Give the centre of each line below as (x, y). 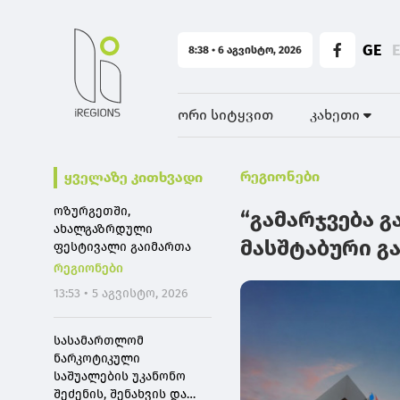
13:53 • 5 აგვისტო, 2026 (121, 293)
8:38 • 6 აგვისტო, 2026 (246, 50)
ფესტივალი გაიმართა (122, 247)
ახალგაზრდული (103, 229)
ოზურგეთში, (92, 211)
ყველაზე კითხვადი (133, 177)
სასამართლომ (99, 341)
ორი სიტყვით (226, 115)
